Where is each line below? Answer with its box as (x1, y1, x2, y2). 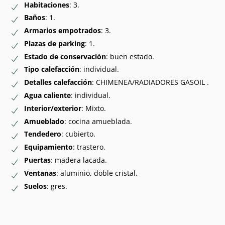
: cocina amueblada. (64, 116, 132, 126)
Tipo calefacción (24, 64, 79, 74)
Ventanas (24, 168, 56, 178)
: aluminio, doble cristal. (56, 168, 138, 178)
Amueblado (24, 116, 64, 126)
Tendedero (24, 129, 61, 139)
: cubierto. (61, 129, 95, 139)
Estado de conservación (24, 51, 106, 61)
